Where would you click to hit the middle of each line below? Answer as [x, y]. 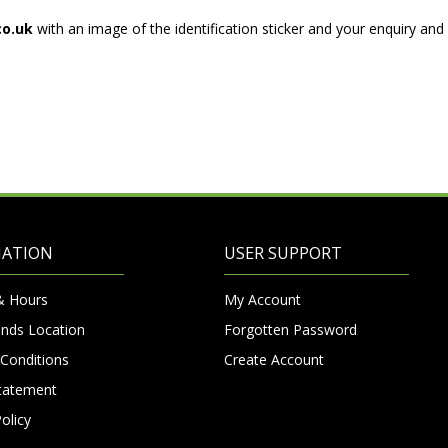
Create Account [274, 359]
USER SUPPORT [283, 252]
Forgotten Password [290, 329]
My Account [262, 299]
